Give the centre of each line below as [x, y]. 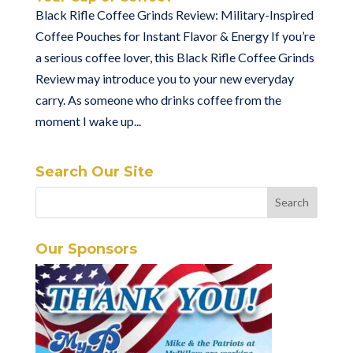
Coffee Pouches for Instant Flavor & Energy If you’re [175, 35]
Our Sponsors [86, 249]
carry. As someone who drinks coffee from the [158, 99]
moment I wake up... [88, 121]
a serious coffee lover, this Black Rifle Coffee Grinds [175, 57]
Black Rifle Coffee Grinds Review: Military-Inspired [174, 14]
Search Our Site [94, 171]
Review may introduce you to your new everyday [164, 78]
